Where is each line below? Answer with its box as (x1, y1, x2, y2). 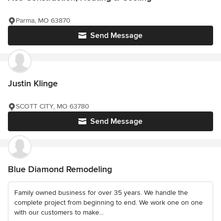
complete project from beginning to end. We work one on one (14, 198, 203, 207)
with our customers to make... (14, 208, 104, 217)
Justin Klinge (8, 78, 58, 89)
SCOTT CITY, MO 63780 (16, 102, 89, 111)
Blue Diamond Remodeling (8, 164, 112, 175)
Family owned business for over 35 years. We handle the (14, 188, 188, 197)
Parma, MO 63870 (16, 16, 71, 25)
